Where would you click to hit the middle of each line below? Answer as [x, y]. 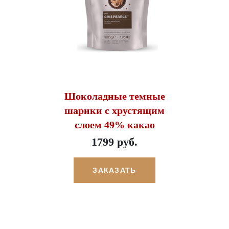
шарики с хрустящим [114, 110]
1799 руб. [114, 142]
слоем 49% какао [114, 124]
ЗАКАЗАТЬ [114, 170]
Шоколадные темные [114, 96]
